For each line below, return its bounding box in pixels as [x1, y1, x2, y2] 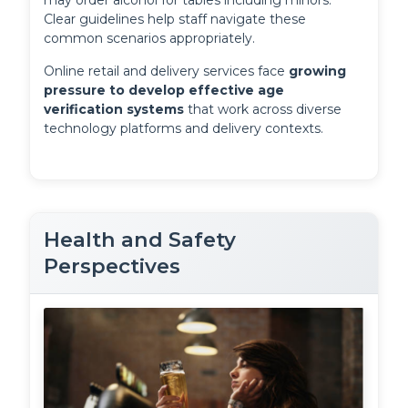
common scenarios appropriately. [44, 30, 256, 47]
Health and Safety [44, 227, 237, 253]
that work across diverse [184, 101, 342, 118]
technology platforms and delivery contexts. [44, 120, 324, 138]
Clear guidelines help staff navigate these [44, 11, 307, 28]
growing [289, 63, 347, 80]
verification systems [44, 101, 185, 118]
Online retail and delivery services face [44, 63, 290, 80]
